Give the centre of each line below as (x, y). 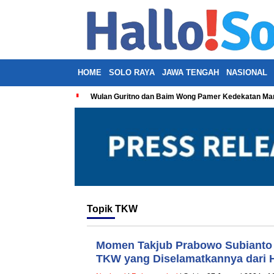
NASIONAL (247, 72)
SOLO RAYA (132, 72)
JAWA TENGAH (191, 72)
